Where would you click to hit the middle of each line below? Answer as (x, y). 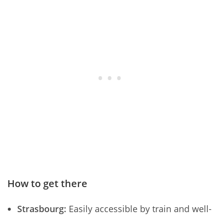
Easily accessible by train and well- (139, 208)
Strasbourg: (42, 208)
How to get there (47, 183)
